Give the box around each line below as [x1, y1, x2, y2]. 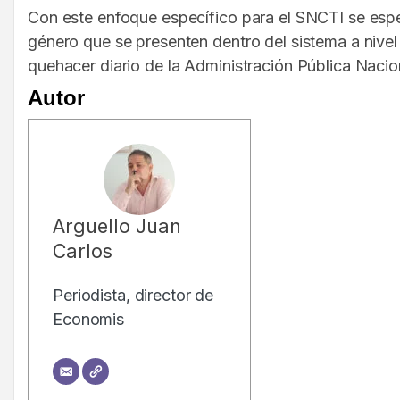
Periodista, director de [53, 286, 214, 305]
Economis [53, 310, 125, 329]
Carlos [53, 239, 112, 263]
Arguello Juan [53, 214, 181, 238]
